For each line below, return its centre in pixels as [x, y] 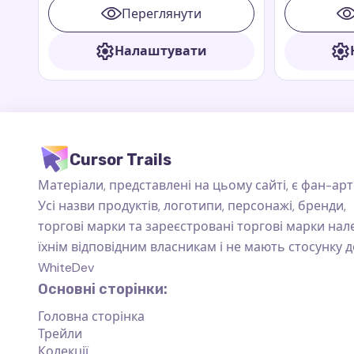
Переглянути [161, 13]
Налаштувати [160, 51]
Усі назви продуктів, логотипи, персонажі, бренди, [192, 205]
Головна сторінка [91, 316]
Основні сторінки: [103, 289]
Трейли [60, 333]
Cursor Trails [121, 159]
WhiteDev [66, 267]
